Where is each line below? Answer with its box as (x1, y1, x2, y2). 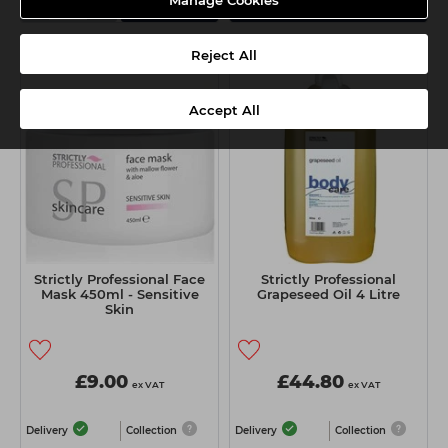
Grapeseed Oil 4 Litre (257, 286, 400, 303)
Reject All (191, 47, 257, 63)
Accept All (188, 102, 260, 118)
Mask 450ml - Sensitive (40, 286, 199, 303)
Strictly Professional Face (34, 271, 205, 288)
